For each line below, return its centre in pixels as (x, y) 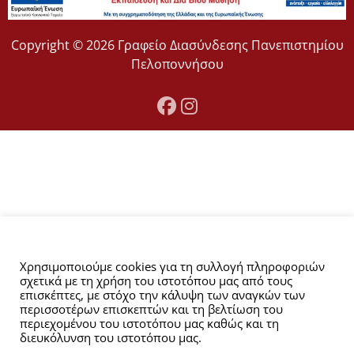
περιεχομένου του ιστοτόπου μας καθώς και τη (149, 323)
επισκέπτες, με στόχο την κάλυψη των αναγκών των (162, 295)
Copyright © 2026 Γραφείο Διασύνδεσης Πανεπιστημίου (177, 45)
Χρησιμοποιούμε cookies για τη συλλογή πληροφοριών (172, 266)
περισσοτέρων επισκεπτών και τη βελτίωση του (151, 309)
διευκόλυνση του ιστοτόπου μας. (111, 337)
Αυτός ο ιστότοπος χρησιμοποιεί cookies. (144, 247)
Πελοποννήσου (177, 64)
